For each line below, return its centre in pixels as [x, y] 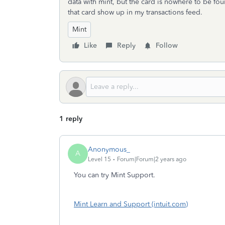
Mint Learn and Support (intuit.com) [131, 204]
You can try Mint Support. [115, 175]
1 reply [71, 119]
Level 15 [99, 159]
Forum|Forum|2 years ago [152, 159]
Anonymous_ [109, 149]
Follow [167, 45]
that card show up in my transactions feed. [135, 12]
